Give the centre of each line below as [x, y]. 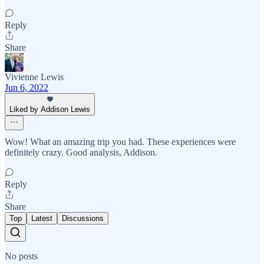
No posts [21, 256]
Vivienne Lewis [34, 77]
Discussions [83, 218]
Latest [42, 218]
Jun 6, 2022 [27, 87]
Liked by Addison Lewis [50, 109]
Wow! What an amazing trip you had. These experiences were [120, 141]
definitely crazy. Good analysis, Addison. [81, 152]
